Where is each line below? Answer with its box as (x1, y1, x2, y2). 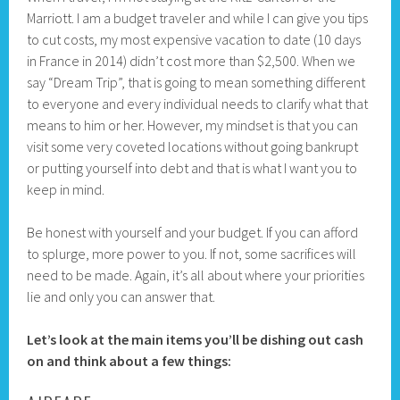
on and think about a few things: (27, 352, 232, 371)
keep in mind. (27, 180, 105, 199)
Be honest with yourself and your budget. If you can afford (27, 223, 359, 242)
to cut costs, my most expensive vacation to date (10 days (27, 30, 362, 49)
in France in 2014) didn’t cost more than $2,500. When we (27, 52, 356, 71)
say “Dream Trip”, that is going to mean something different (27, 73, 366, 92)
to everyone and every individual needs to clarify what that (27, 95, 369, 113)
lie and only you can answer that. (27, 287, 216, 306)
